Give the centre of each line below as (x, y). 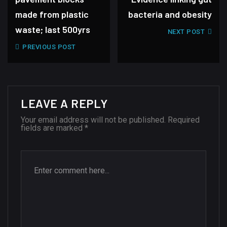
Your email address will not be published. (93, 120)
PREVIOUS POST (48, 47)
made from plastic (52, 14)
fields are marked (53, 128)
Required (184, 120)
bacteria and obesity (170, 14)
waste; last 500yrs (53, 29)
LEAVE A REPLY (64, 103)
